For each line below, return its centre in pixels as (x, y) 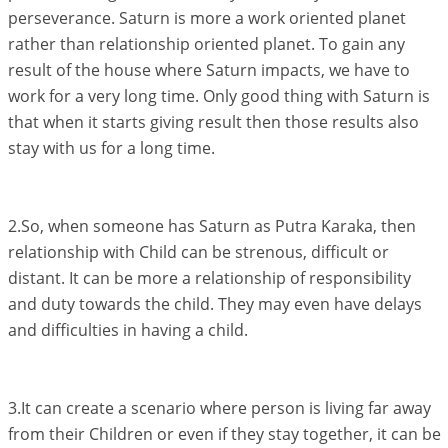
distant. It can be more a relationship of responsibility (209, 278)
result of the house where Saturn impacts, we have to (208, 70)
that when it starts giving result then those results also (213, 122)
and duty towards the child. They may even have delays (214, 304)
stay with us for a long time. (111, 148)
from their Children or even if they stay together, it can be (224, 434)
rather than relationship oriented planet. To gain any (206, 44)
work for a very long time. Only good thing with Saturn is (218, 96)
